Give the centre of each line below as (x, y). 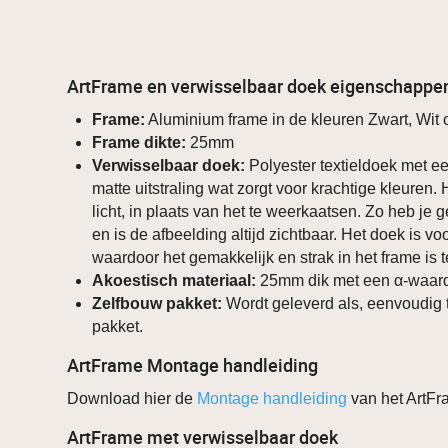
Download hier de (132, 399)
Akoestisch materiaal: (174, 281)
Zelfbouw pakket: (157, 304)
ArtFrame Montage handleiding (193, 365)
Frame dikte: (139, 143)
